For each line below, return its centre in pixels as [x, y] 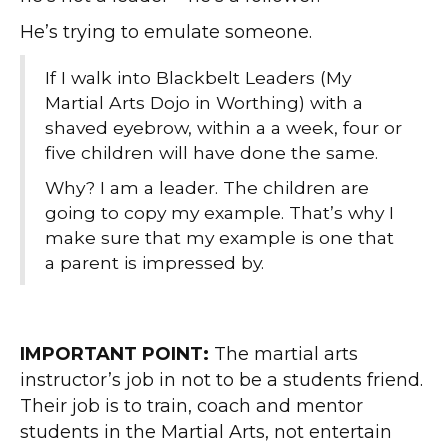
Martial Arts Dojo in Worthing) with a [204, 103]
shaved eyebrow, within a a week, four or [223, 128]
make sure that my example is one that [219, 238]
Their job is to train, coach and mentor [191, 406]
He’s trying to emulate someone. [166, 32]
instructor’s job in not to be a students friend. [221, 380]
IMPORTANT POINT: [114, 354]
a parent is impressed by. [154, 263]
